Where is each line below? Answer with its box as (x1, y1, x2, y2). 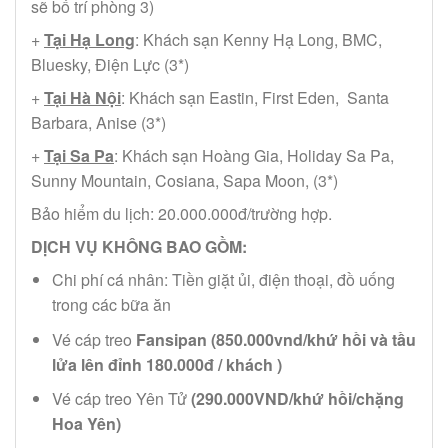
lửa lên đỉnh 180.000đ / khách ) (51, 352, 282, 376)
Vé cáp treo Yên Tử (51, 387, 191, 411)
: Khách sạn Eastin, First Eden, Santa (121, 86, 389, 110)
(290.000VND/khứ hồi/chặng (190, 387, 404, 411)
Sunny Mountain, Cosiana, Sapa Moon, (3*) (31, 169, 338, 193)
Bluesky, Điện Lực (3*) (31, 53, 189, 77)
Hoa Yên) (51, 412, 121, 436)
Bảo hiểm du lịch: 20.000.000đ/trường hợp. (31, 202, 332, 226)
